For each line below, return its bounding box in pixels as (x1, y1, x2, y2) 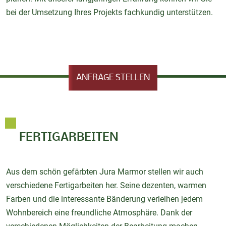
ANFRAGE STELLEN (76, 73, 150, 83)
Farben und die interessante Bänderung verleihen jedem (6, 194, 203, 204)
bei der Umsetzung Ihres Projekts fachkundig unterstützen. (6, 8, 213, 18)
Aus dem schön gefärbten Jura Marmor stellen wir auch (6, 167, 203, 177)
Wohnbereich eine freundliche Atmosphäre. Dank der (6, 208, 192, 218)
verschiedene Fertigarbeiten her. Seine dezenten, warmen (6, 181, 206, 191)
